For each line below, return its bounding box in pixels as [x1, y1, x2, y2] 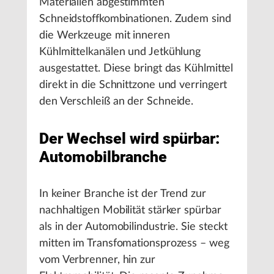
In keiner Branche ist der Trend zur [39, 188, 206, 200]
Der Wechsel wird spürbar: [39, 130, 220, 148]
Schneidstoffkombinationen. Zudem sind [39, 13, 231, 25]
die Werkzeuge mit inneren [39, 30, 170, 42]
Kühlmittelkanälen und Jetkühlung [39, 46, 201, 58]
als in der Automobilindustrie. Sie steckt [39, 221, 228, 233]
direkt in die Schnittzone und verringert [39, 80, 228, 91]
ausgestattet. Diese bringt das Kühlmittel [39, 63, 234, 75]
